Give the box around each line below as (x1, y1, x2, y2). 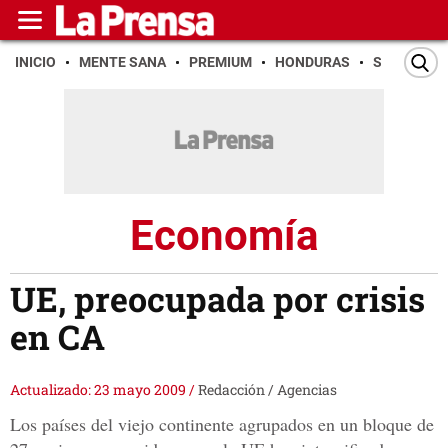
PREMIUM (189, 54, 252, 70)
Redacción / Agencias (198, 380, 337, 400)
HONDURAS (275, 54, 350, 70)
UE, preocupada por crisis (10, 276, 425, 322)
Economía (129, 210, 319, 260)
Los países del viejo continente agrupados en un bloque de (10, 412, 434, 437)
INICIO (15, 54, 56, 70)
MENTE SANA (79, 54, 166, 70)
